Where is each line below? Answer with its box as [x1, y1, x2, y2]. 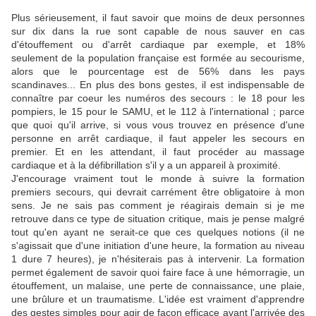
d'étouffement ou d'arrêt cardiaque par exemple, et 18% [11, 39, 305, 51]
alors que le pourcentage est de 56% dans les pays [11, 66, 305, 78]
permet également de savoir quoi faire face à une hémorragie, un [11, 267, 305, 279]
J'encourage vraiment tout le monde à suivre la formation [11, 173, 305, 185]
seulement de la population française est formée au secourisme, [11, 52, 305, 64]
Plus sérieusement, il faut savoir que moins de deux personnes [11, 12, 305, 24]
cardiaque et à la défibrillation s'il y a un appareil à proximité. [11, 159, 281, 171]
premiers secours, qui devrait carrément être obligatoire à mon [11, 186, 305, 198]
